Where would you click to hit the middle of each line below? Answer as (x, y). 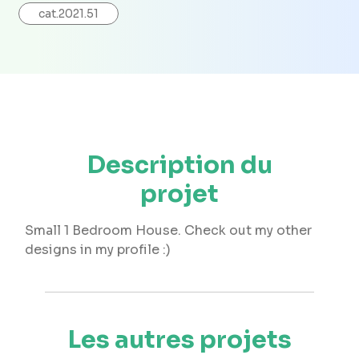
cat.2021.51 (69, 13)
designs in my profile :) (98, 249)
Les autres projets (179, 339)
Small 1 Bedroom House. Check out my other (168, 230)
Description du (179, 165)
